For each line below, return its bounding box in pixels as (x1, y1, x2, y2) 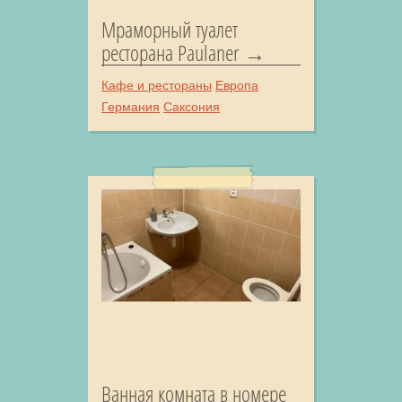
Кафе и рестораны (101, 78, 212, 93)
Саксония (163, 100, 220, 115)
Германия (101, 100, 160, 115)
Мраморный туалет (101, 14, 238, 45)
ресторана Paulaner (101, 38, 240, 68)
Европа (215, 78, 258, 93)
